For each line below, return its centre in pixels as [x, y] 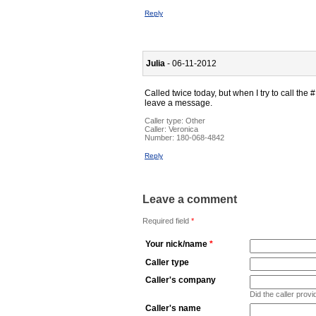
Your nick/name [176, 244]
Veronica [183, 129]
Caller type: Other [175, 121]
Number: [160, 138]
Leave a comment [190, 200]
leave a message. [178, 103]
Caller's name [173, 308]
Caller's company [181, 280]
